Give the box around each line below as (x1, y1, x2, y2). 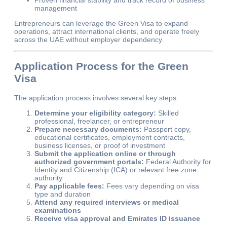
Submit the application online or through (34, 149, 176, 158)
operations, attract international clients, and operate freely (14, 27, 199, 35)
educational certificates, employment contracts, (34, 133, 185, 141)
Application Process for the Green (14, 60, 188, 72)
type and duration (34, 190, 91, 198)
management (34, 4, 77, 12)
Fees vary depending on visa (104, 181, 199, 190)
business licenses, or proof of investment (34, 141, 165, 149)
